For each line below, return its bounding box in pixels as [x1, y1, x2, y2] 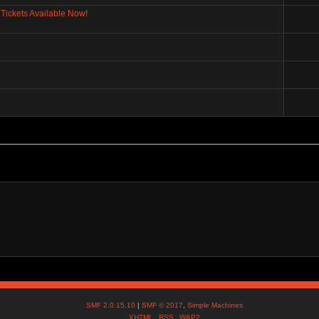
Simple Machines [187, 301, 244, 310]
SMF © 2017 [142, 301, 184, 310]
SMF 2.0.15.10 [86, 301, 138, 310]
